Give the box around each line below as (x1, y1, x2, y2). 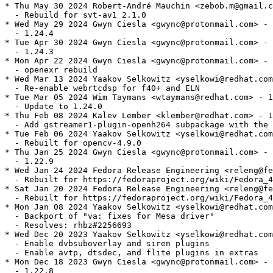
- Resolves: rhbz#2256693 (5, 221, 132, 230)
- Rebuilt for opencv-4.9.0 (5, 138, 141, 148)
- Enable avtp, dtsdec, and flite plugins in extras (5, 248, 258, 258)
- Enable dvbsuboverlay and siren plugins (5, 239, 210, 249)
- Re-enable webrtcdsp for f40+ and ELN (5, 83, 200, 93)
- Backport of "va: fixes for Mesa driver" (5, 211, 214, 221)
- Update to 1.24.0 (5, 102, 102, 112)
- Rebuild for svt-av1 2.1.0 (5, 10, 146, 20)
